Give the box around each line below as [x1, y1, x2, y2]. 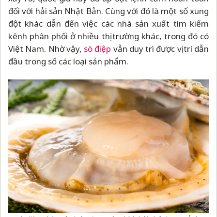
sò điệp [84, 43, 111, 54]
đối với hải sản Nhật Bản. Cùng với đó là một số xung [8, 5, 209, 16]
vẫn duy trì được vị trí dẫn [111, 43, 209, 54]
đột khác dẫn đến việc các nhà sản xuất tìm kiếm [8, 17, 209, 29]
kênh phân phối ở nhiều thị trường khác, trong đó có [8, 30, 209, 42]
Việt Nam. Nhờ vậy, [8, 43, 84, 54]
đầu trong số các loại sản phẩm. [8, 55, 128, 67]
